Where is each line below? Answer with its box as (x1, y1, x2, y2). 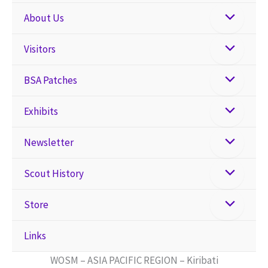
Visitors (24, 42, 56, 56)
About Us (24, 11, 64, 25)
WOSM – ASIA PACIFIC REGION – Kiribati (50, 253, 218, 267)
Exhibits (24, 104, 58, 118)
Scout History (24, 166, 84, 180)
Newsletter (24, 135, 74, 149)
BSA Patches (24, 73, 77, 87)
